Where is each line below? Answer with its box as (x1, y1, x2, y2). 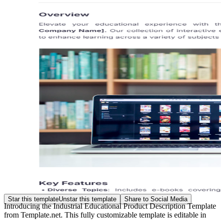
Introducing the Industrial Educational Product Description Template (4, 202, 216, 210)
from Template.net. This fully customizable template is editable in (4, 211, 206, 219)
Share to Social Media (124, 195, 187, 203)
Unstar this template (59, 195, 116, 203)
